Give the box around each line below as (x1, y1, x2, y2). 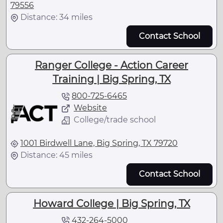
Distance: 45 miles (20, 150, 93, 160)
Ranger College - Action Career (35, 59, 188, 72)
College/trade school (74, 115, 156, 125)
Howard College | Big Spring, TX (33, 197, 190, 210)
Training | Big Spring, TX (52, 73, 171, 86)
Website (74, 103, 107, 113)
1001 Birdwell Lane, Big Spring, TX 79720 (20, 138, 178, 148)
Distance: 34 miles (20, 12, 93, 22)
